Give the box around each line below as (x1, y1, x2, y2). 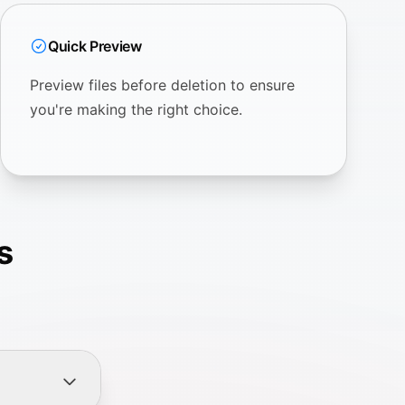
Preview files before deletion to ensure (30, 75, 295, 94)
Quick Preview (48, 36, 142, 55)
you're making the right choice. (30, 99, 242, 118)
